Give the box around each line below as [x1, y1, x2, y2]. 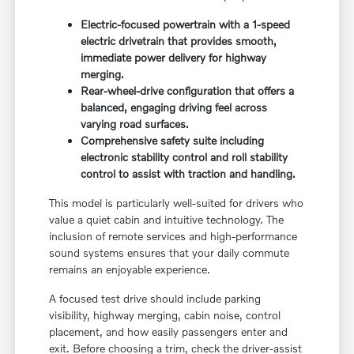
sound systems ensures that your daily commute [49, 245, 290, 259]
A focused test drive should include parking [49, 291, 262, 305]
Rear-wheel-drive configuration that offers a [81, 83, 295, 97]
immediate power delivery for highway [81, 50, 267, 64]
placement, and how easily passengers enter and [49, 324, 288, 338]
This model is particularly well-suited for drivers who [49, 195, 304, 209]
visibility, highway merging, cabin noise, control [49, 307, 281, 322]
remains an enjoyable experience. [49, 262, 211, 276]
